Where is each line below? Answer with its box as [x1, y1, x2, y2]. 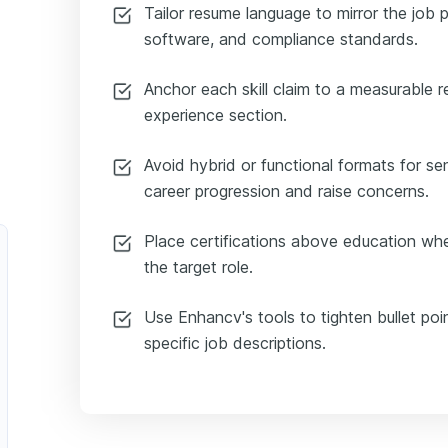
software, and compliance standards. [144, 28, 418, 49]
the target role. [144, 256, 253, 277]
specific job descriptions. [144, 332, 326, 353]
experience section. [144, 104, 287, 125]
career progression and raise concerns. [144, 180, 429, 201]
